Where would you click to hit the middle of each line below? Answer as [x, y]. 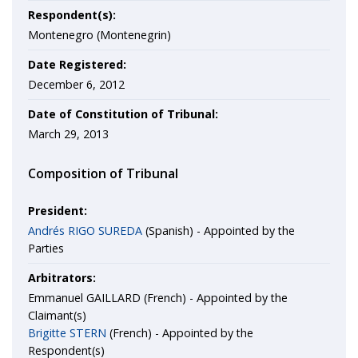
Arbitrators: [62, 278]
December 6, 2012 [76, 84]
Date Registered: [77, 64]
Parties [46, 248]
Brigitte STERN [67, 333]
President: [58, 211]
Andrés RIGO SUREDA [85, 231]
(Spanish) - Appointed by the [219, 231]
